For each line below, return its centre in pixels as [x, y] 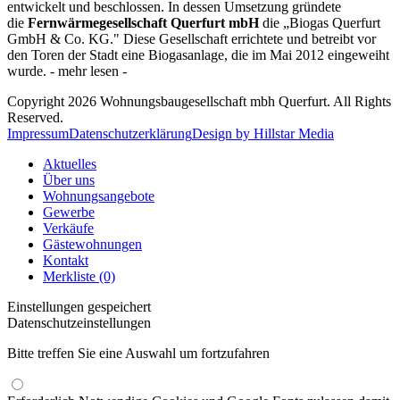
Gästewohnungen [92, 244]
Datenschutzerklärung [130, 133]
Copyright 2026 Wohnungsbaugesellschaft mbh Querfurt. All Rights [199, 101]
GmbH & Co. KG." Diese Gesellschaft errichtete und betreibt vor [192, 38]
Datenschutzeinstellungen [79, 322]
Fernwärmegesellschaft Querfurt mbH [145, 22]
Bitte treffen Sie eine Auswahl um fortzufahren [138, 353]
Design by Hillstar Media [263, 133]
